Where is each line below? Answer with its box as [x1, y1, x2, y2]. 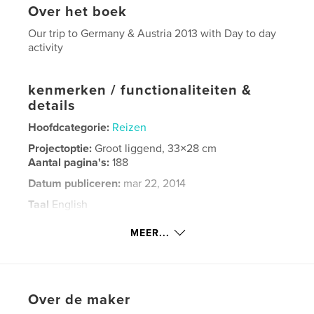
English [49, 197, 88, 212]
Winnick [163, 240, 191, 252]
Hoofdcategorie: [28, 120, 110, 135]
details [28, 97, 76, 114]
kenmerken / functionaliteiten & [28, 81, 252, 99]
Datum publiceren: [28, 176, 121, 191]
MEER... [130, 226, 170, 239]
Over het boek [28, 3, 128, 20]
